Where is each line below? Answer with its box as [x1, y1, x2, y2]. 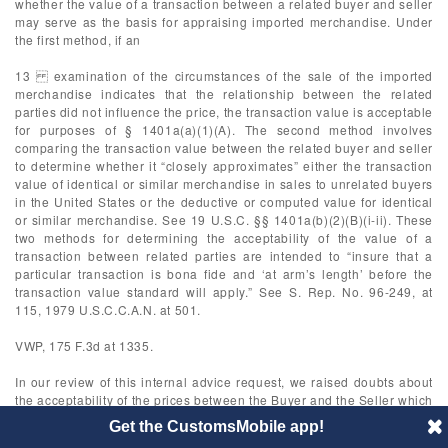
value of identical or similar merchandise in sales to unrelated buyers [15, 175, 433, 192]
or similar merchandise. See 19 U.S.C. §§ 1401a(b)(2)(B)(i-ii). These [15, 211, 433, 228]
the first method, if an [15, 31, 141, 48]
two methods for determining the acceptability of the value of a [15, 229, 433, 246]
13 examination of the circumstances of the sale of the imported [15, 67, 433, 84]
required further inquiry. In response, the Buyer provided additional [15, 409, 433, 426]
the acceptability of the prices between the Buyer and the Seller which [15, 391, 434, 408]
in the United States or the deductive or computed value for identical [15, 193, 433, 210]
